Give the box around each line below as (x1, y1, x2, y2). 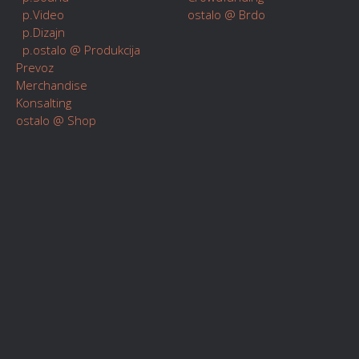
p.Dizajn (16, 24, 65, 40)
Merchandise (16, 77, 87, 93)
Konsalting (16, 95, 71, 111)
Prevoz (16, 59, 54, 75)
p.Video (16, 6, 64, 22)
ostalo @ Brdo (188, 6, 265, 22)
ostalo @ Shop (16, 112, 96, 128)
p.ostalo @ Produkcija (16, 42, 140, 58)
